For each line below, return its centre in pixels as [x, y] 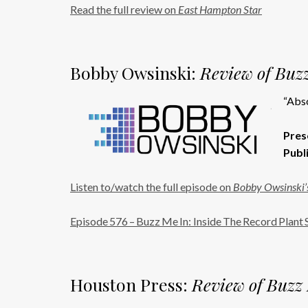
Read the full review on [124, 10]
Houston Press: [131, 285]
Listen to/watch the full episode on [152, 187]
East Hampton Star [220, 10]
